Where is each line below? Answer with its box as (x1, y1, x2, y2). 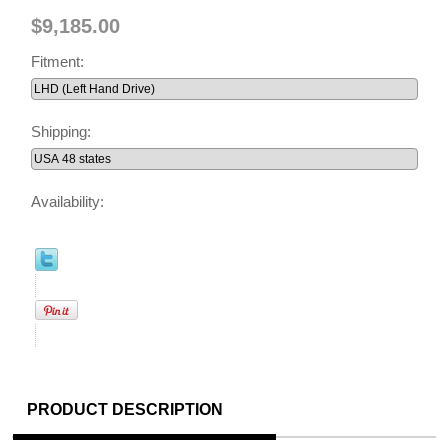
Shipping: (30, 122, 95, 140)
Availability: (30, 192, 104, 210)
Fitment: (30, 52, 88, 70)
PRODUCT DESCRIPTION (27, 400, 223, 418)
